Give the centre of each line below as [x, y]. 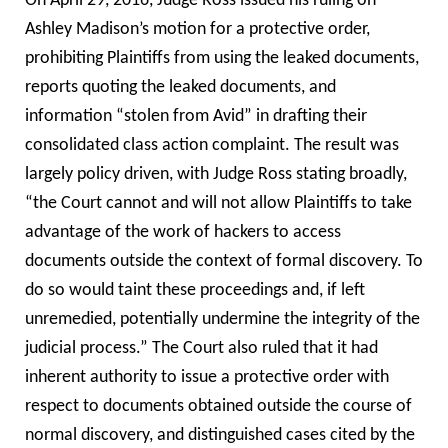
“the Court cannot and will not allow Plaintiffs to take [218, 203]
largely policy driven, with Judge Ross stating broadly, [216, 174]
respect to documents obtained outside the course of [218, 406]
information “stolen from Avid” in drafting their [196, 116]
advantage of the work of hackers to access [183, 232]
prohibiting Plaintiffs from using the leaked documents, [222, 58]
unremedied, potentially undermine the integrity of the [222, 319]
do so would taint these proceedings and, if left [195, 290]
